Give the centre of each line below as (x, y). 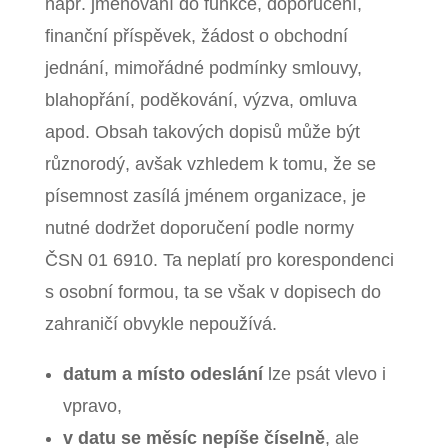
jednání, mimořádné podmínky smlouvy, (203, 67)
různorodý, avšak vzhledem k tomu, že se (210, 163)
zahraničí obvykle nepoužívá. (160, 323)
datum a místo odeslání (162, 373)
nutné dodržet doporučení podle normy (199, 227)
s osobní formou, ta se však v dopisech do (212, 291)
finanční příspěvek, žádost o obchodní (196, 35)
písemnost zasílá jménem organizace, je (205, 195)
